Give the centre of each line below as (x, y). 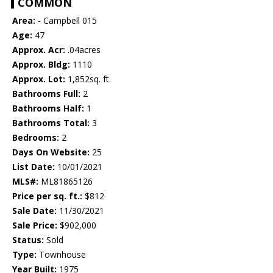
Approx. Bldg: (41, 65)
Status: (28, 240)
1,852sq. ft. (88, 79)
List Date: (34, 167)
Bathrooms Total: (51, 123)
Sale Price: (35, 225)
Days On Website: (51, 152)
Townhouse (61, 255)
